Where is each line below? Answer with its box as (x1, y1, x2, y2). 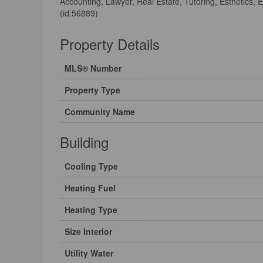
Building (60, 131, 109, 152)
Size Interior (65, 225, 112, 237)
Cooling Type (65, 160, 118, 172)
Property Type (65, 83, 120, 96)
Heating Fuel (65, 181, 116, 194)
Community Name (65, 105, 135, 117)
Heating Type (65, 203, 117, 215)
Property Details (60, 33, 160, 54)
